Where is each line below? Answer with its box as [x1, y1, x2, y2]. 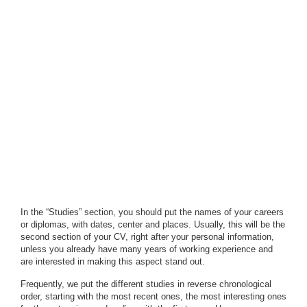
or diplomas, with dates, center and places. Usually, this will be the [21, 219, 285, 230]
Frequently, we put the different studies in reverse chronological [21, 279, 271, 289]
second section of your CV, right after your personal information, [21, 232, 274, 242]
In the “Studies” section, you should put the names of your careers [21, 207, 284, 217]
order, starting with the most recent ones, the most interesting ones [21, 291, 286, 302]
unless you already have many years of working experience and [21, 244, 273, 254]
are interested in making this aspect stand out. [21, 256, 205, 267]
